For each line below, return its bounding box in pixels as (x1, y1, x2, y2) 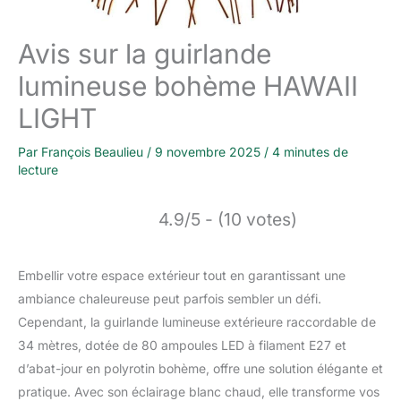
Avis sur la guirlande (18, 38, 271, 70)
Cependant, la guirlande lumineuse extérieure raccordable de (18, 314, 376, 329)
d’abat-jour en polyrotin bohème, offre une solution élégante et (18, 361, 383, 376)
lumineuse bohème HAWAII (18, 70, 358, 102)
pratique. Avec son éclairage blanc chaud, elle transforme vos (18, 384, 380, 399)
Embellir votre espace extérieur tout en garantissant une (18, 268, 346, 283)
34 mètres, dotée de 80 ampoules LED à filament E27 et (18, 337, 346, 353)
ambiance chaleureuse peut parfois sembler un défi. (18, 291, 321, 306)
